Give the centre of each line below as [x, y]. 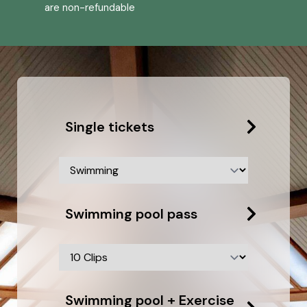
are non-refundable [90, 8]
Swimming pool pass [131, 213]
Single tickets [110, 126]
